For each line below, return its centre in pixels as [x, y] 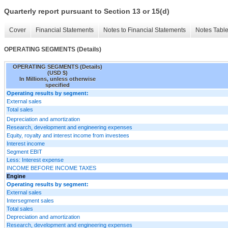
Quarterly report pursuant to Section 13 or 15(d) [87, 11]
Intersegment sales [30, 200]
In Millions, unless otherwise [58, 79]
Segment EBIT [24, 151]
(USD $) [58, 73]
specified [58, 85]
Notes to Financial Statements [145, 30]
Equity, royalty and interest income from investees [68, 135]
